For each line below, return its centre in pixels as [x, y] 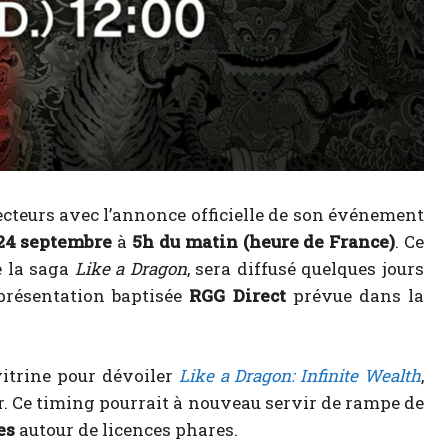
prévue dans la [355, 296]
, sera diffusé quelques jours [305, 269]
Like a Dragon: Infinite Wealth [300, 376]
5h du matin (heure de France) [264, 242]
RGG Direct [237, 296]
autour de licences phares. [126, 430]
